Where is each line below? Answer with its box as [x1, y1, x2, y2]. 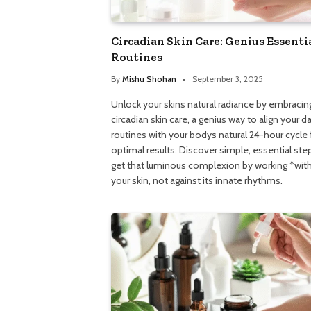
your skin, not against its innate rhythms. [111, 174, 283, 187]
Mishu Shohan [122, 73, 176, 84]
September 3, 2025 [192, 73, 263, 84]
